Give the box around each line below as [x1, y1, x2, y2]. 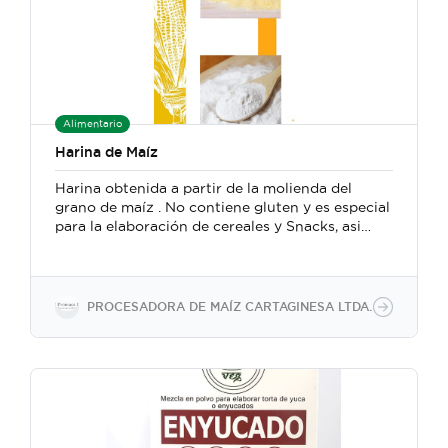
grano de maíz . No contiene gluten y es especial [55, 199, 165, 215]
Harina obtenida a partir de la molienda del [55, 180, 352, 196]
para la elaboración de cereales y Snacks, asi [55, 218, 361, 234]
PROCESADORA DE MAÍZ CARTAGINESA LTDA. [87, 300, 372, 313]
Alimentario [63, 118, 122, 129]
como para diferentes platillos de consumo [55, 237, 351, 253]
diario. [55, 256, 98, 272]
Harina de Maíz [55, 144, 158, 160]
